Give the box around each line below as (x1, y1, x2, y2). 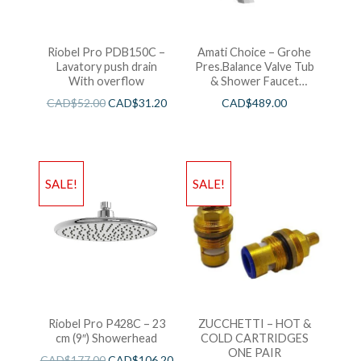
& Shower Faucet (210, 73, 299, 88)
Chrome (233, 88, 276, 102)
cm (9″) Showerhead (56, 330, 158, 345)
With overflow (68, 73, 145, 88)
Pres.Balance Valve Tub (194, 59, 314, 73)
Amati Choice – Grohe (197, 44, 312, 59)
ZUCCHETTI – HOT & (197, 316, 311, 330)
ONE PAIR (227, 345, 281, 359)
